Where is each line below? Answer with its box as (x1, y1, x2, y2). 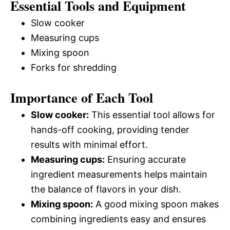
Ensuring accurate (105, 154, 186, 165)
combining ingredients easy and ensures (31, 214, 206, 225)
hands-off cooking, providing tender (31, 124, 189, 136)
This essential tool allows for (89, 109, 215, 121)
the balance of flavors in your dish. (31, 184, 181, 195)
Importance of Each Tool (10, 88, 153, 108)
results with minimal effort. (31, 139, 148, 150)
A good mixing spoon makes (93, 199, 219, 210)
